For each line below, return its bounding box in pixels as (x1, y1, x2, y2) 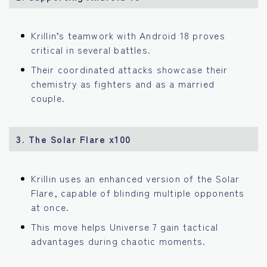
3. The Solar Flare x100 (16, 132, 131, 146)
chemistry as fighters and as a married (30, 77, 215, 91)
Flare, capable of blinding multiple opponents (30, 186, 245, 200)
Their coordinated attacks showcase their (30, 63, 228, 76)
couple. (30, 91, 65, 105)
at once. (30, 200, 70, 214)
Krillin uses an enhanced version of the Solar (30, 172, 240, 185)
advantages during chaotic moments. (30, 234, 206, 248)
